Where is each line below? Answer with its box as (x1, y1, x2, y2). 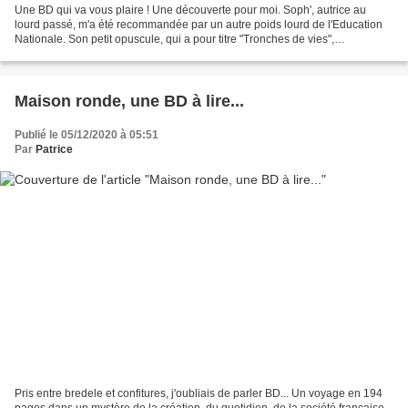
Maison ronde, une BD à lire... (15, 92, 244, 111)
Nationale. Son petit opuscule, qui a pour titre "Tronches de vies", (15, 33, 334, 46)
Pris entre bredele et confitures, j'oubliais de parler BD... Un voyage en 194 (15, 386, 382, 400)
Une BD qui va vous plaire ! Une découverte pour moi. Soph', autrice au (15, 4, 366, 17)
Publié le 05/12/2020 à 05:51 (15, 128, 158, 142)
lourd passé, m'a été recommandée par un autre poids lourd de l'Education (15, 18, 382, 32)
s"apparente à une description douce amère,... (15, 47, 242, 61)
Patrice (36, 143, 73, 157)
